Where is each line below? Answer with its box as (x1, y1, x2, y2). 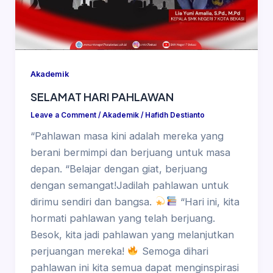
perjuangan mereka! (30, 244, 127, 257)
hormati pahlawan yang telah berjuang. (30, 211, 215, 224)
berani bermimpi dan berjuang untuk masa (30, 146, 230, 158)
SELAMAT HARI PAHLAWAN (30, 89, 174, 104)
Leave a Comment (30, 110, 96, 119)
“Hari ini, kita (177, 195, 240, 208)
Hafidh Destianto (144, 110, 205, 119)
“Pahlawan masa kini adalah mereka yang (30, 129, 224, 142)
